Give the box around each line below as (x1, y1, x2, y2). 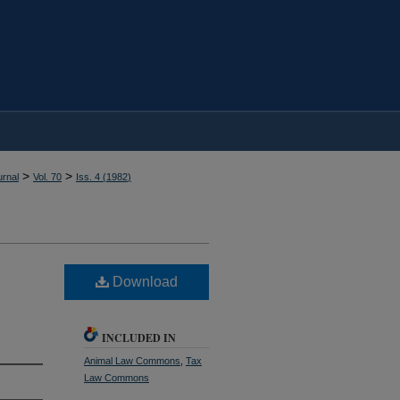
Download (109, 273, 178, 289)
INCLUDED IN (102, 329, 176, 346)
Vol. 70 (33, 171, 62, 182)
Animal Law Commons (84, 354, 180, 366)
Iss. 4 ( (76, 171, 106, 182)
